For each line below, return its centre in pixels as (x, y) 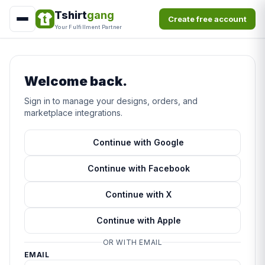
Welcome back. (76, 81)
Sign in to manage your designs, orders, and (111, 101)
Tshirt (71, 15)
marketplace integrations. (73, 113)
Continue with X (138, 194)
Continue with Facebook (138, 168)
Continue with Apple (138, 220)
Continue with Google (138, 142)
